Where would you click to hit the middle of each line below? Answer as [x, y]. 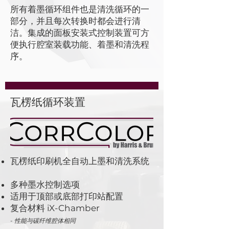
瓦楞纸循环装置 [48, 102]
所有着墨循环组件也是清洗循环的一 [80, 9]
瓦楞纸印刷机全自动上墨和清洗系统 [80, 161]
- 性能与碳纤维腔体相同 [43, 221]
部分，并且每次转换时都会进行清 [75, 21]
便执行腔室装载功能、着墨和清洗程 [80, 44]
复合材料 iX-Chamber [55, 208]
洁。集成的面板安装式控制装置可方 [80, 33]
